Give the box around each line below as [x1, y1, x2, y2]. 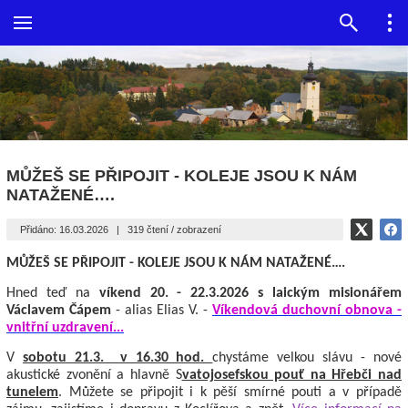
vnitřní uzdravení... [6, 320, 124, 335]
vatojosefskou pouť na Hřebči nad [181, 367, 402, 382]
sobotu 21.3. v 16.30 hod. [22, 350, 213, 365]
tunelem [6, 384, 58, 400]
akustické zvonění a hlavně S [6, 367, 182, 382]
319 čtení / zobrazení [127, 223, 221, 235]
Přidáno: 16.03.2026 [20, 223, 108, 235]
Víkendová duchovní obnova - [212, 302, 402, 318]
